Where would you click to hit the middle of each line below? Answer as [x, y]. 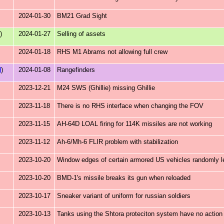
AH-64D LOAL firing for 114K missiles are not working [134, 124]
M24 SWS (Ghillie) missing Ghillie [106, 88]
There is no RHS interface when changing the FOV [130, 106]
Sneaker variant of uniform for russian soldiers [124, 196]
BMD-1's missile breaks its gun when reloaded [124, 178]
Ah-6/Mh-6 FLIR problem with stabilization [117, 142]
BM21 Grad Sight [82, 16]
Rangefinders [76, 70]
